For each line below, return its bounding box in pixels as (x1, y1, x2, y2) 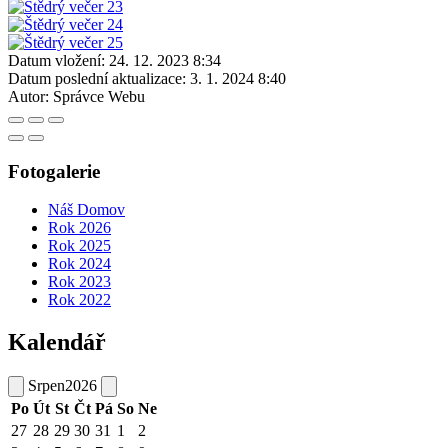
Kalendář (8, 329, 106, 356)
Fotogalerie (8, 160, 100, 182)
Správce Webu (53, 87, 145, 105)
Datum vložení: (8, 51, 105, 69)
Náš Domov (48, 201, 125, 219)
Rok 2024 (48, 255, 111, 273)
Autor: (8, 87, 49, 105)
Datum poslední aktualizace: (8, 69, 186, 87)
